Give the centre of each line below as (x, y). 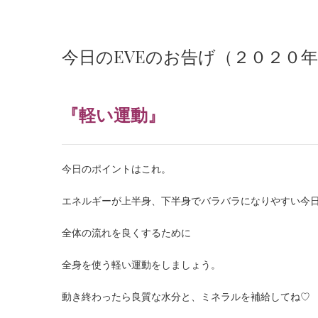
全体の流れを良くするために (126, 232)
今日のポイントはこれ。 (121, 169)
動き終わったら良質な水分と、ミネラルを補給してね (181, 296)
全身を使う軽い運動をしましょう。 (141, 264)
